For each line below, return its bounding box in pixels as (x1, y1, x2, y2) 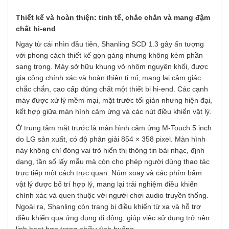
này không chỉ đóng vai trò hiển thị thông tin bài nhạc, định (16, 146, 204, 155)
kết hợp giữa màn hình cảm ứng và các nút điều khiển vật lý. (16, 107, 212, 116)
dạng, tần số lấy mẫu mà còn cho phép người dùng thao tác (16, 157, 210, 166)
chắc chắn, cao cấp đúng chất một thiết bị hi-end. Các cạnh (16, 85, 208, 94)
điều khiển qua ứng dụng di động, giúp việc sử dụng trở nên (16, 214, 210, 222)
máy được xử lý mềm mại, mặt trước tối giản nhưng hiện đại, (16, 96, 212, 105)
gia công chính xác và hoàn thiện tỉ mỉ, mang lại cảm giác (16, 74, 201, 82)
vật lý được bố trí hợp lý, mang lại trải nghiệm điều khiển (16, 180, 198, 189)
